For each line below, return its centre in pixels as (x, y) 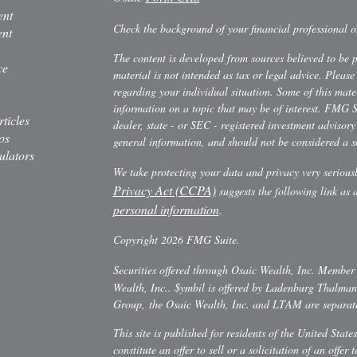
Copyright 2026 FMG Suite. (176, 240)
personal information (166, 210)
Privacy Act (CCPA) (164, 190)
